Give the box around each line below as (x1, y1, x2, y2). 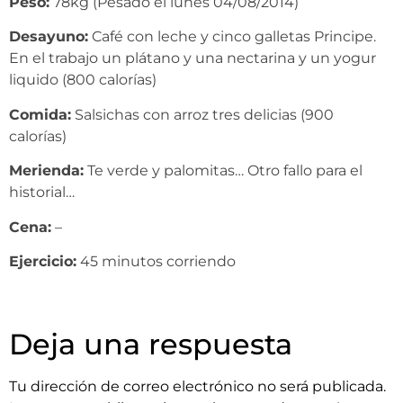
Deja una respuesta (9, 326, 292, 362)
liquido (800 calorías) (9, 71, 157, 89)
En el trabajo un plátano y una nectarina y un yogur (9, 49, 376, 67)
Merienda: (9, 162, 84, 180)
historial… (9, 184, 75, 201)
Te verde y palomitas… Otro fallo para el (84, 162, 363, 180)
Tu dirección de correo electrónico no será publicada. (9, 377, 386, 395)
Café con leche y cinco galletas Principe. (88, 28, 376, 46)
